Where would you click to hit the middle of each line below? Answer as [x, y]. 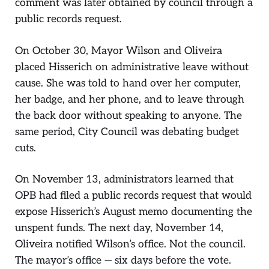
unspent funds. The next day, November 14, [119, 228]
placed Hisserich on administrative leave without [132, 67]
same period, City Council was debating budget [127, 131]
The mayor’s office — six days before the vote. [123, 261]
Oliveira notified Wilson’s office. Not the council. [130, 244]
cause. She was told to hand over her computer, [128, 83]
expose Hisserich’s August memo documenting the [134, 212]
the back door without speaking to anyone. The [128, 115]
